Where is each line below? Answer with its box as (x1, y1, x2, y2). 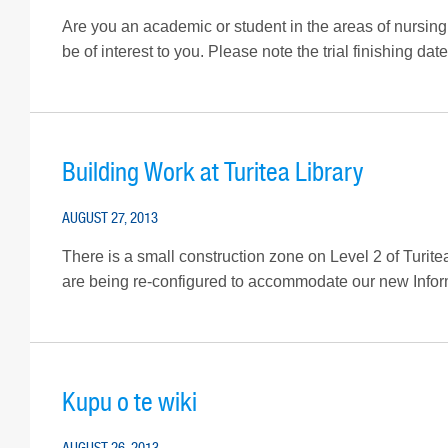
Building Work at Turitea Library (62, 156, 363, 190)
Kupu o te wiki (62, 386, 197, 420)
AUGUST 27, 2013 (62, 209, 158, 228)
